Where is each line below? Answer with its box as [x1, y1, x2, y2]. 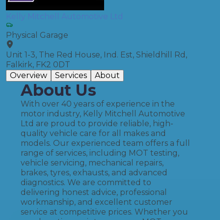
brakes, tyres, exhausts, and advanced [21, 168, 167, 177]
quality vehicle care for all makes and [21, 129, 166, 138]
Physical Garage [6, 30, 68, 40]
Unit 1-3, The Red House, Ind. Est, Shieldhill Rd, [6, 50, 187, 59]
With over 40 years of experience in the [21, 99, 175, 109]
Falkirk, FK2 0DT [6, 60, 70, 69]
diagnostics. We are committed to [21, 178, 151, 187]
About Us [21, 81, 96, 100]
